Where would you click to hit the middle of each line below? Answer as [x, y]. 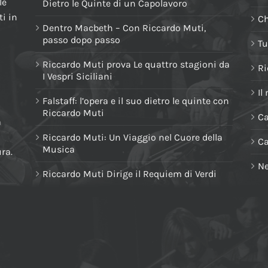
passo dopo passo [81, 39]
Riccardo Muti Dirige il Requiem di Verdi [130, 173]
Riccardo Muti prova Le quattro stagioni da [136, 64]
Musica [59, 149]
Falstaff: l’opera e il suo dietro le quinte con [136, 100]
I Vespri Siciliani [77, 76]
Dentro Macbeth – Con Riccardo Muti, [124, 28]
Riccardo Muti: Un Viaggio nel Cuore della [133, 137]
